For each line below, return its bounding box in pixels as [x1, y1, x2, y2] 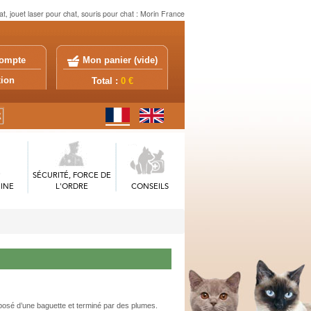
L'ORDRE [56, 183, 89, 191]
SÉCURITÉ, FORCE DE [33, 172, 112, 180]
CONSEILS [131, 183, 169, 191]
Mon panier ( [83, 56, 137, 66]
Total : [92, 76, 121, 86]
